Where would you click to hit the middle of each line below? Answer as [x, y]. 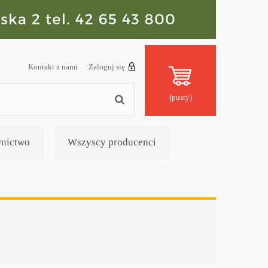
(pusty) [180, 97]
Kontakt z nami [53, 67]
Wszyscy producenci [112, 142]
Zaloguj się [107, 67]
